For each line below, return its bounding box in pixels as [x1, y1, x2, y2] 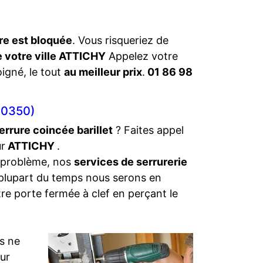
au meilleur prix [64, 66, 142, 78]
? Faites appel [113, 124, 184, 136]
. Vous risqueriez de [72, 34, 168, 46]
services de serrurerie [74, 156, 187, 168]
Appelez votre [106, 50, 178, 62]
